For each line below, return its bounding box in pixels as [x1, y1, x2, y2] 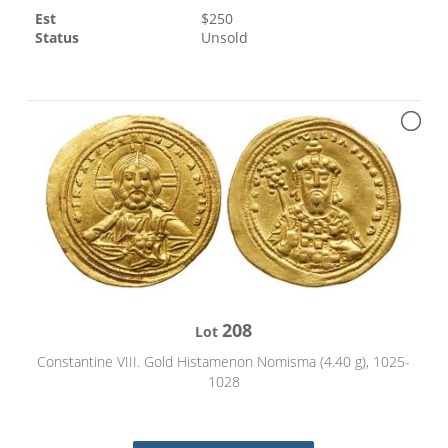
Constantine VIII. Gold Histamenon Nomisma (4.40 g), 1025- [37, 352, 411, 372]
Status [35, 27, 80, 47]
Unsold [201, 27, 249, 47]
